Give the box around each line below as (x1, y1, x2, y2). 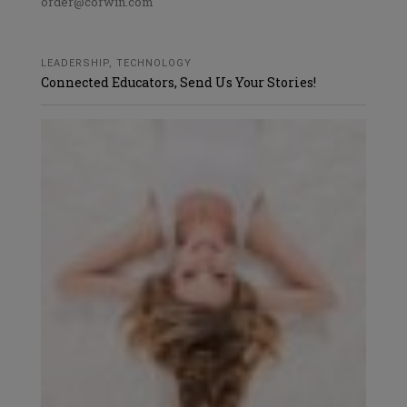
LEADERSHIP (41, 57, 109, 69)
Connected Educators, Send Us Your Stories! (41, 74, 316, 91)
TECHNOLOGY (116, 57, 192, 69)
